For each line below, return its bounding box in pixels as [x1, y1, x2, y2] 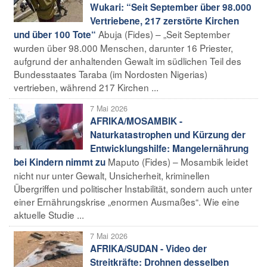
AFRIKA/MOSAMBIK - [90, 114, 182, 128]
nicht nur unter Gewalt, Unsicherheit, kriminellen [14, 168, 210, 182]
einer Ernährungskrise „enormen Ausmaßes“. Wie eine [14, 194, 240, 208]
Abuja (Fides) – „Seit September [98, 27, 230, 41]
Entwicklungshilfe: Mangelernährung [90, 141, 249, 155]
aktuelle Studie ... [14, 207, 84, 221]
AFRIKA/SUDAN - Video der [90, 241, 207, 255]
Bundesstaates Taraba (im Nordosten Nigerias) [14, 67, 207, 80]
